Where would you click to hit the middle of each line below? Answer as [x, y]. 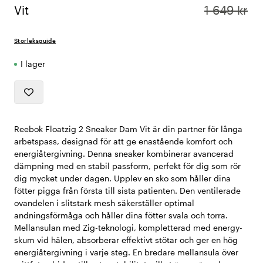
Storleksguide [35, 41]
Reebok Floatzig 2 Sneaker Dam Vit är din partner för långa [128, 129]
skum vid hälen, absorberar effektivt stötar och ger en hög [126, 240]
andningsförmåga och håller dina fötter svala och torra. [121, 215]
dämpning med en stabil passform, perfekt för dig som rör [127, 166]
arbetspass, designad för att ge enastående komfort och [123, 141]
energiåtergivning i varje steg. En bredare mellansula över [126, 252]
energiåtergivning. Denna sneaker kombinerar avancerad [124, 154]
